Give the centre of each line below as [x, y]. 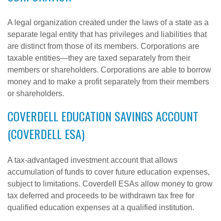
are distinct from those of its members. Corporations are [103, 46]
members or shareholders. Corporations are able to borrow [109, 70]
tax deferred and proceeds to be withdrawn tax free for [101, 196]
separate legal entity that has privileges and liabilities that [107, 34]
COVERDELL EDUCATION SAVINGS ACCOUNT [103, 116]
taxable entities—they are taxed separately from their [99, 58]
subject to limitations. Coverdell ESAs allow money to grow [110, 184]
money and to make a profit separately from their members [108, 82]
